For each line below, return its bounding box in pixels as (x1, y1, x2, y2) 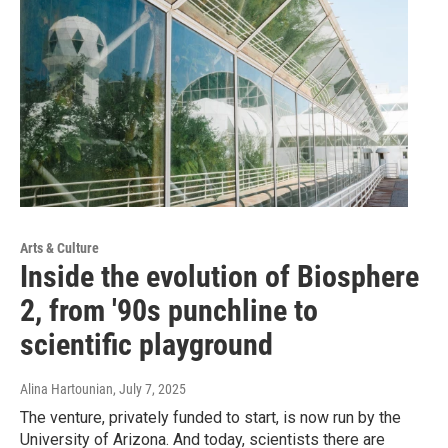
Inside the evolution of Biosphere (20, 259, 419, 295)
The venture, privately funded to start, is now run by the (20, 408, 401, 428)
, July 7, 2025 (113, 381, 186, 398)
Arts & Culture (20, 240, 99, 257)
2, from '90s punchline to (20, 293, 318, 329)
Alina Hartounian (20, 381, 113, 398)
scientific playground (20, 327, 273, 363)
